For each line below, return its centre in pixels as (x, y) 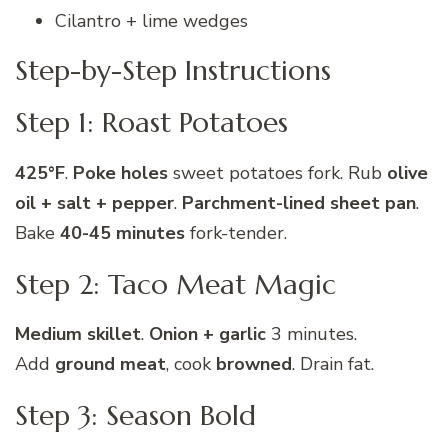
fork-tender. (236, 232)
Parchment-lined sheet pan (299, 202)
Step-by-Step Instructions (173, 71)
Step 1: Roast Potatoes (151, 123)
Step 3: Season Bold (135, 416)
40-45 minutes (122, 232)
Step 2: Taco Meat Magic (175, 284)
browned (254, 364)
